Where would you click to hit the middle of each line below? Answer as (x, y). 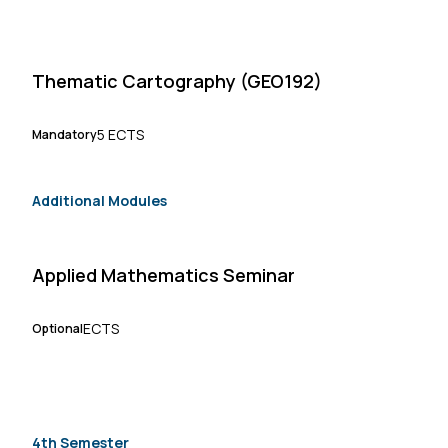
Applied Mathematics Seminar (163, 274)
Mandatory (64, 134)
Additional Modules (99, 200)
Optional (57, 328)
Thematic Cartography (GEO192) (177, 80)
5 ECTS (120, 134)
